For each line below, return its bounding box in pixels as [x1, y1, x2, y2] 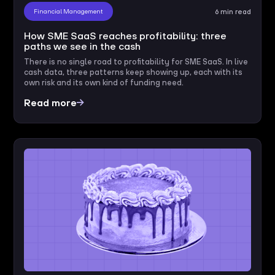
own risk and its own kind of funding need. [24, 77, 184, 87]
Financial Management [34, 7, 104, 15]
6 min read [214, 7, 251, 15]
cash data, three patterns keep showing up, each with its [24, 67, 243, 77]
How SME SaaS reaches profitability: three [24, 29, 227, 41]
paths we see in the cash [24, 40, 141, 52]
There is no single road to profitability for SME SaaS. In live [24, 56, 249, 66]
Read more [24, 96, 77, 108]
